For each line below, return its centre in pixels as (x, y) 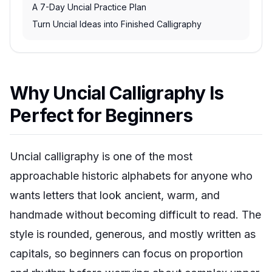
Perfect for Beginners (101, 115)
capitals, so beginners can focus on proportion (126, 253)
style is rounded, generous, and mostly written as (133, 234)
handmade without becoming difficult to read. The (135, 215)
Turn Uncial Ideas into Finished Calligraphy (117, 24)
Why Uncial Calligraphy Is (117, 93)
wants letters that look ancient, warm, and (115, 195)
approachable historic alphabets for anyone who (131, 176)
